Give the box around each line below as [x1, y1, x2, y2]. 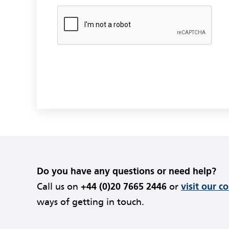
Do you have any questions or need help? [37, 166, 216, 177]
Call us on [37, 181, 81, 193]
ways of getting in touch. [37, 196, 144, 208]
